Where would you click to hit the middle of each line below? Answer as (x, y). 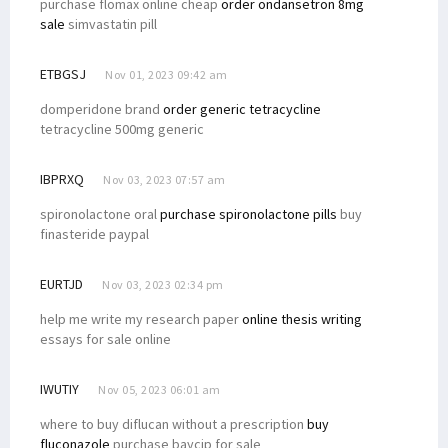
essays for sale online (105, 338)
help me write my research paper (141, 318)
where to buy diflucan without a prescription (173, 423)
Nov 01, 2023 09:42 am (166, 74)
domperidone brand (101, 108)
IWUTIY (59, 388)
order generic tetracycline (242, 108)
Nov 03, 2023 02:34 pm (163, 284)
